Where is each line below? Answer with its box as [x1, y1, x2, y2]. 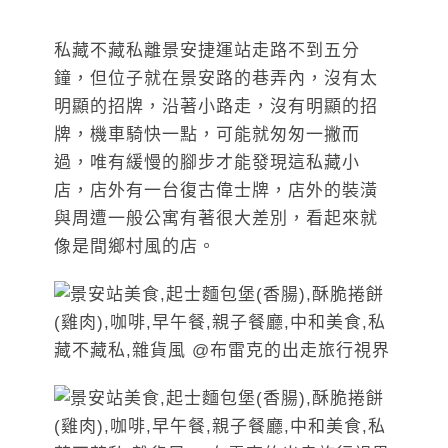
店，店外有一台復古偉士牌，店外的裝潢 [54, 181, 378, 201]
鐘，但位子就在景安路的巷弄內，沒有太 [54, 69, 378, 89]
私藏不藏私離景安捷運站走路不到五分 [54, 41, 360, 61]
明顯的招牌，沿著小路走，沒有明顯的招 [54, 97, 378, 117]
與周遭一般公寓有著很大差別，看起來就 [54, 209, 378, 229]
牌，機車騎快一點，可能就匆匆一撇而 [54, 125, 360, 145]
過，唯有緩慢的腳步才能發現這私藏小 [54, 153, 360, 173]
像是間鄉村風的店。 [54, 237, 216, 257]
